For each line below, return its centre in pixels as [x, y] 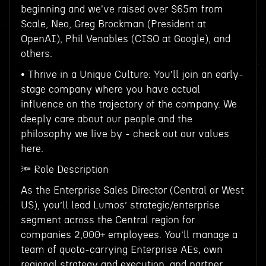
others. [36, 54]
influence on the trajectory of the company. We [129, 104]
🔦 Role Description [64, 170]
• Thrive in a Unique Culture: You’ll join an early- [132, 75]
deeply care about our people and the [106, 119]
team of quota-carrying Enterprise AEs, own [121, 250]
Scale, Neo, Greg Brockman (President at [113, 24]
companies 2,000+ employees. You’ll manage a [129, 235]
